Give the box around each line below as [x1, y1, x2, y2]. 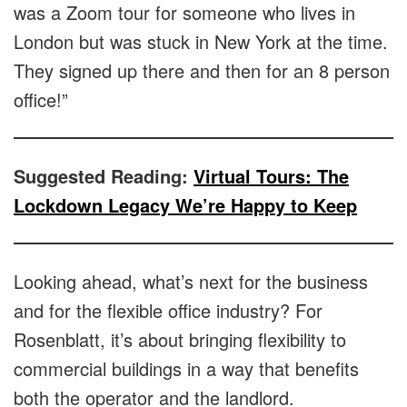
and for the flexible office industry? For [14, 297, 323, 324]
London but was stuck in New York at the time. [14, 28, 388, 55]
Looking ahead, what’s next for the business [14, 268, 368, 295]
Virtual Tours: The [194, 163, 349, 190]
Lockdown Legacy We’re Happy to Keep [14, 192, 357, 219]
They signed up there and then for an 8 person [14, 57, 390, 84]
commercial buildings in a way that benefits [14, 355, 359, 382]
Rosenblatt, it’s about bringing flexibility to [14, 326, 346, 353]
